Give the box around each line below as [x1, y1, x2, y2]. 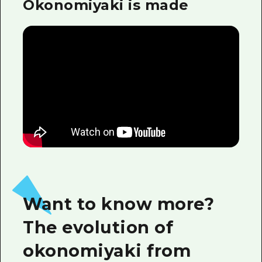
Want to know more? [23, 193, 215, 214]
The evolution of [23, 216, 174, 237]
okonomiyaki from [23, 240, 191, 261]
